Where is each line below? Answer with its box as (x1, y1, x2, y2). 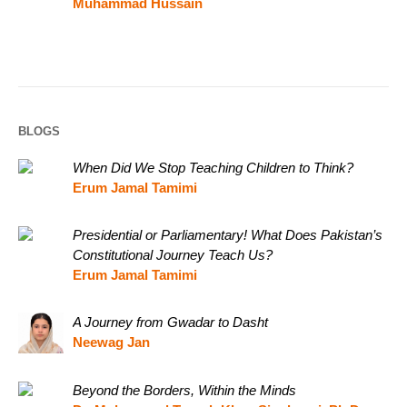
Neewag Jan (73, 333, 150, 350)
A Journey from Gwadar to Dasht (73, 313, 268, 330)
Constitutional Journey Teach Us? (73, 246, 273, 263)
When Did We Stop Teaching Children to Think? (73, 159, 353, 175)
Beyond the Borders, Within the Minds (73, 382, 296, 398)
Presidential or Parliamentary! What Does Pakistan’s (73, 226, 382, 243)
